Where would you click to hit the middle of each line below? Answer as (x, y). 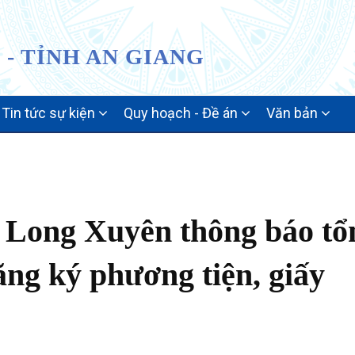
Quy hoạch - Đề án (182, 113)
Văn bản (294, 113)
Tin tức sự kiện (50, 113)
